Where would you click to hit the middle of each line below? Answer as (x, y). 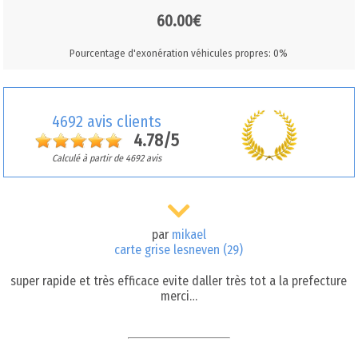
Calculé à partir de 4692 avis (107, 158)
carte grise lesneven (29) (179, 250)
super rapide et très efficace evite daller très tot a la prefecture (179, 281)
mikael (189, 235)
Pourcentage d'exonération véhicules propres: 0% (179, 53)
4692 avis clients (107, 121)
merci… (179, 296)
